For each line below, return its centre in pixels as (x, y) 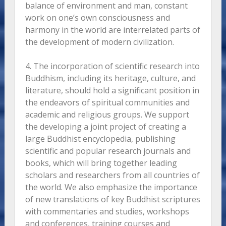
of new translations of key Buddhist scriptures (112, 200)
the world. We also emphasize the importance (111, 187)
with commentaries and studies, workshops (107, 212)
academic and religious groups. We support (107, 115)
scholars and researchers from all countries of (112, 175)
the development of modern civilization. (99, 42)
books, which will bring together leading (101, 163)
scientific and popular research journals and (108, 151)
